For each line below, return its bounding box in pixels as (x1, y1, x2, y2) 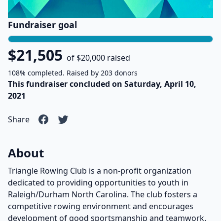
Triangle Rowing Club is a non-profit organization (8, 165, 191, 177)
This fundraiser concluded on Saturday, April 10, (8, 78, 196, 90)
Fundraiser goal (8, 19, 77, 31)
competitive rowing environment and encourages (8, 201, 193, 212)
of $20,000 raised (67, 52, 130, 64)
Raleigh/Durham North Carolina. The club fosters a (8, 189, 197, 200)
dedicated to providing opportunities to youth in (8, 177, 188, 188)
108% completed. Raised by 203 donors (8, 68, 138, 78)
